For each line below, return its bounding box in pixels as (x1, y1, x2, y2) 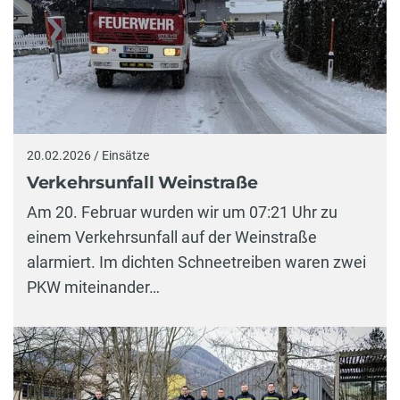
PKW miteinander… (27, 278, 160, 297)
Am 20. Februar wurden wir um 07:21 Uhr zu (27, 203, 337, 222)
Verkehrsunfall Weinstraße (27, 171, 258, 193)
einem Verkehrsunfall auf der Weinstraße (27, 228, 317, 247)
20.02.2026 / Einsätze (27, 148, 149, 163)
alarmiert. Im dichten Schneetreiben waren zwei (27, 253, 366, 272)
